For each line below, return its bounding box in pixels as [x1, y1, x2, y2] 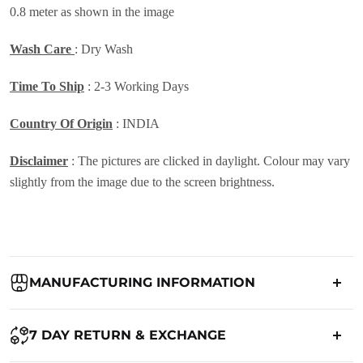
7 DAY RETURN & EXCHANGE [29, 327, 226, 344]
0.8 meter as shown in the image [10, 5, 174, 19]
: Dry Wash [75, 42, 133, 57]
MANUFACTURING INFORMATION [29, 275, 255, 291]
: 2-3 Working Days [84, 79, 189, 94]
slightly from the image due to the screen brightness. [10, 175, 275, 190]
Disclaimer [10, 154, 68, 169]
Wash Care [10, 42, 75, 57]
